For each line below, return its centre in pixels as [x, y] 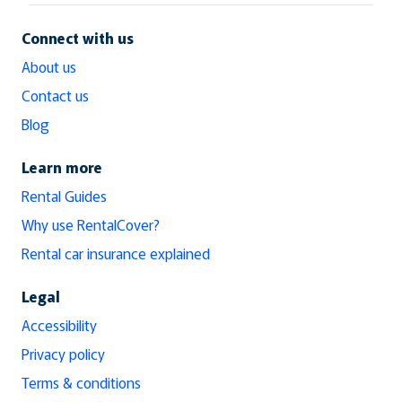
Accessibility [59, 324]
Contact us [55, 95]
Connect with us [78, 37]
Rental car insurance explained [116, 253]
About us [49, 66]
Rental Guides [64, 195]
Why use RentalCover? [91, 224]
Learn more [62, 166]
